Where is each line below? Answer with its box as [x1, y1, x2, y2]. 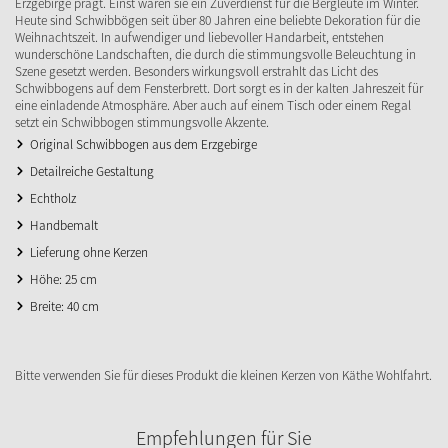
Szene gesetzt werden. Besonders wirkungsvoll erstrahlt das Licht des [15, 61, 378, 80]
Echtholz [30, 188, 76, 207]
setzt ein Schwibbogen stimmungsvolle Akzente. [15, 112, 269, 131]
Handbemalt [30, 215, 98, 234]
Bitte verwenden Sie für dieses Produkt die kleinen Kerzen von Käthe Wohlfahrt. [15, 365, 432, 384]
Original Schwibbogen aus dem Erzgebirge [30, 134, 257, 153]
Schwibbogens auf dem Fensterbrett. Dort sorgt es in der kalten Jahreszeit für [15, 78, 423, 97]
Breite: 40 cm [30, 296, 99, 315]
